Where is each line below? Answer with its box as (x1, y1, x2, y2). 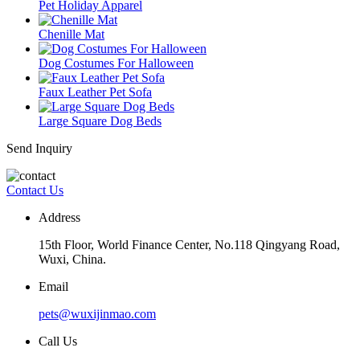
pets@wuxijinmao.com (39, 306, 156, 321)
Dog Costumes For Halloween (39, 55, 194, 70)
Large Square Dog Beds (39, 113, 162, 128)
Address (39, 210, 80, 224)
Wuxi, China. (39, 252, 106, 266)
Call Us (39, 333, 77, 348)
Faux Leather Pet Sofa (39, 84, 152, 99)
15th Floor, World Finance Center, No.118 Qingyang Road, (39, 237, 340, 252)
